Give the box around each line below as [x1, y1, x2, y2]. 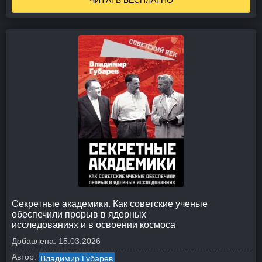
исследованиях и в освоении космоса [12, 220, 175, 230]
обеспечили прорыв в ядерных [12, 209, 146, 219]
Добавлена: [12, 236, 56, 246]
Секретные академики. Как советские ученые [12, 199, 208, 209]
